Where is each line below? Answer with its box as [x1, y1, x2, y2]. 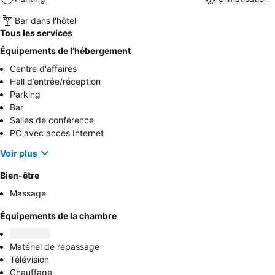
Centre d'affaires [10, 63, 77, 74]
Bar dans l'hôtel [15, 15, 76, 26]
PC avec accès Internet [10, 128, 104, 139]
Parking [10, 89, 41, 100]
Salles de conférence [10, 115, 94, 126]
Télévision [10, 254, 49, 265]
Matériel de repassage [10, 241, 99, 252]
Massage [10, 188, 46, 199]
